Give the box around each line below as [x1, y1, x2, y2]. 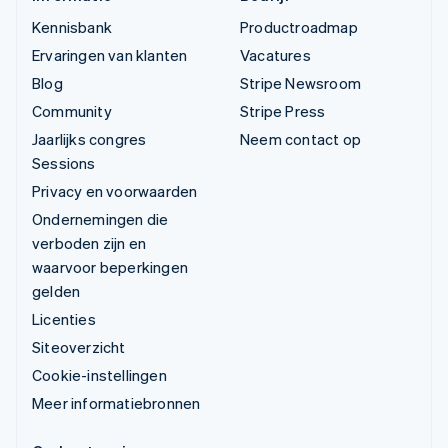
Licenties [32, 309, 96, 330]
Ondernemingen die [32, 209, 169, 230]
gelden [32, 281, 81, 302]
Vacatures [240, 45, 311, 66]
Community [32, 101, 112, 122]
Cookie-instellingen [32, 365, 167, 386]
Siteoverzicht [32, 337, 126, 358]
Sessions [32, 153, 96, 174]
